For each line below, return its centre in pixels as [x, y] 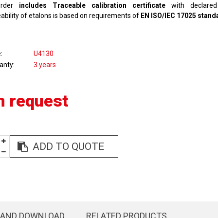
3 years [45, 64]
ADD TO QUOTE [68, 147]
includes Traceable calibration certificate [89, 5]
